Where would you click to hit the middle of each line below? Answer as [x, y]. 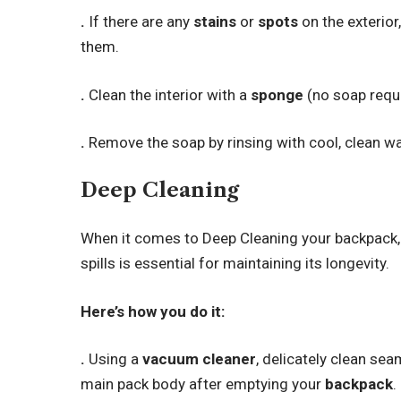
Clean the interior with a [170, 94]
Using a [116, 359]
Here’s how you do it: [153, 311]
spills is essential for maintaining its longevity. [237, 263]
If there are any [141, 21]
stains [215, 21]
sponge [277, 94]
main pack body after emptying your [203, 384]
